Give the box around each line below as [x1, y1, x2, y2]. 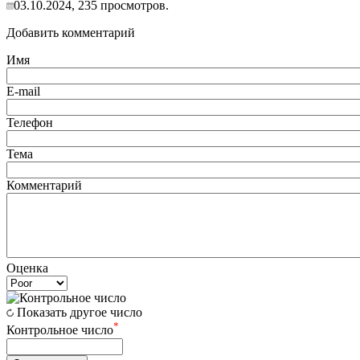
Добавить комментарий [6, 26, 135, 40]
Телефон [6, 116, 53, 130]
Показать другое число [17, 305, 142, 320]
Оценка [6, 261, 48, 276]
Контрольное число [6, 323, 113, 337]
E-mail [6, 84, 40, 99]
